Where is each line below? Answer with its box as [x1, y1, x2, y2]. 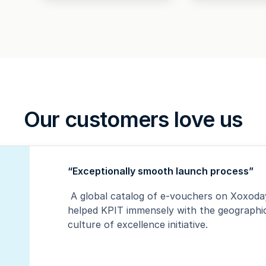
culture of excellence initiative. [68, 218, 208, 231]
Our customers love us [23, 106, 243, 133]
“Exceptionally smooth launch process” [68, 165, 254, 178]
